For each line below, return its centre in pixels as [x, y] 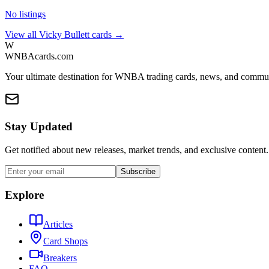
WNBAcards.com [39, 56]
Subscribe [138, 171]
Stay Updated [39, 126]
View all [22, 35]
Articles [58, 225]
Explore [24, 195]
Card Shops [65, 241]
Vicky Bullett [64, 35]
